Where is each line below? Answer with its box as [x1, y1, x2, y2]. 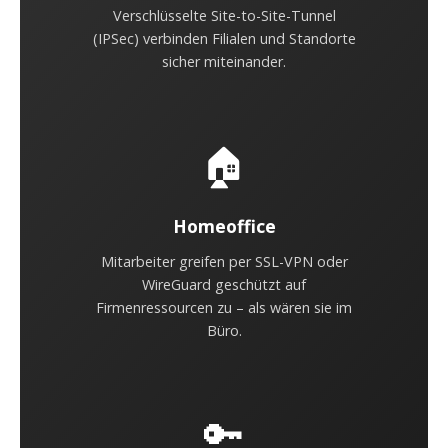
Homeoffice [172, 214, 276, 238]
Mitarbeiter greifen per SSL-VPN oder [100, 252, 348, 271]
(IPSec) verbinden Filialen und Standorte [92, 29, 356, 48]
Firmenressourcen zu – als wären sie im [96, 298, 352, 317]
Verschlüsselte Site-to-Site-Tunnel [112, 6, 336, 25]
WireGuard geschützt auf [142, 275, 306, 294]
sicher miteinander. [162, 52, 286, 71]
